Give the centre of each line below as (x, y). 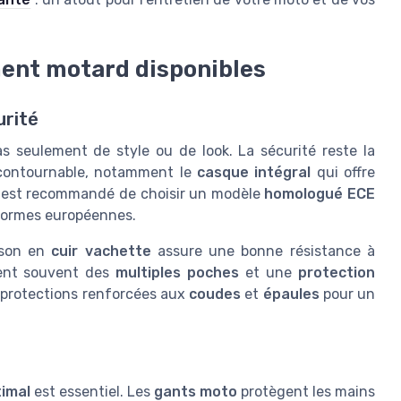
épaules (291, 294)
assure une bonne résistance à (263, 252)
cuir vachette (101, 252)
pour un (347, 294)
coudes (215, 294)
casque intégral (254, 173)
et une (269, 273)
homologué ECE (320, 194)
